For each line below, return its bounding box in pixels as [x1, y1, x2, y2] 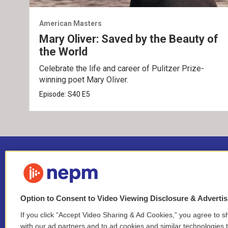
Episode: [39, 90, 68, 99]
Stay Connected [47, 218, 98, 226]
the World [39, 45, 88, 59]
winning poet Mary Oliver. [39, 75, 129, 85]
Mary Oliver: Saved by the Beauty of [39, 33, 219, 46]
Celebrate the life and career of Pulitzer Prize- [39, 64, 205, 74]
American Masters [39, 19, 102, 28]
